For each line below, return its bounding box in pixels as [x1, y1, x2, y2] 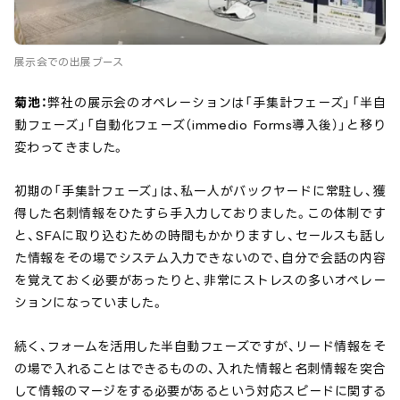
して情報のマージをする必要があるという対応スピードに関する [14, 384, 386, 398]
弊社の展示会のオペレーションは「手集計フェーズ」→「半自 [47, 96, 386, 110]
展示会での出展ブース [14, 56, 125, 69]
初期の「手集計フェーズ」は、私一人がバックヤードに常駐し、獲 [14, 184, 386, 198]
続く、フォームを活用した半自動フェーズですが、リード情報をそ [14, 339, 386, 354]
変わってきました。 [14, 140, 125, 154]
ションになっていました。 [14, 296, 164, 310]
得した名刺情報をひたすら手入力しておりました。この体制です [14, 206, 386, 221]
